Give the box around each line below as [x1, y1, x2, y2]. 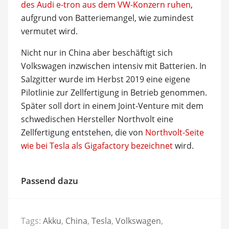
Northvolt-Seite [145, 126, 204, 138]
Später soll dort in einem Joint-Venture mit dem [20, 100, 203, 111]
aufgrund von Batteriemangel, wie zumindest [20, 12, 194, 24]
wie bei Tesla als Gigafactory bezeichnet [20, 140, 173, 151]
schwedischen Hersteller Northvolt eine [20, 113, 173, 125]
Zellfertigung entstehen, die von [20, 126, 145, 138]
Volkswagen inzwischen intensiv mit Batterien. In [20, 60, 207, 72]
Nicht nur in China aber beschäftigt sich [20, 47, 173, 58]
